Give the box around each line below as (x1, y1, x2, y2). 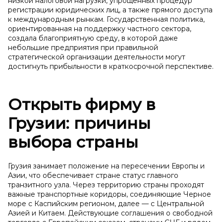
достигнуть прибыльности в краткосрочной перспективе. (8, 62, 214, 71)
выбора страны (8, 132, 138, 152)
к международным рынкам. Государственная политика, (8, 15, 205, 24)
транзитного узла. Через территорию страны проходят (8, 180, 204, 189)
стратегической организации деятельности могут (8, 53, 185, 61)
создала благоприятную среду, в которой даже (8, 34, 178, 43)
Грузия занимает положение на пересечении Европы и (8, 162, 205, 170)
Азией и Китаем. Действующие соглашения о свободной (8, 209, 213, 218)
